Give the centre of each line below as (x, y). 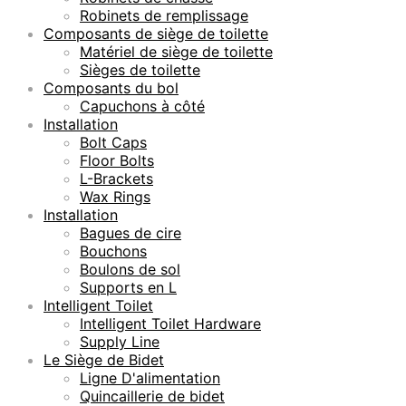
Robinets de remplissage (164, 15)
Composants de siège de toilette (156, 33)
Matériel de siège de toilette (176, 51)
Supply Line (120, 341)
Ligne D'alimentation (150, 377)
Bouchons (113, 251)
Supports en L (128, 287)
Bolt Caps (113, 142)
